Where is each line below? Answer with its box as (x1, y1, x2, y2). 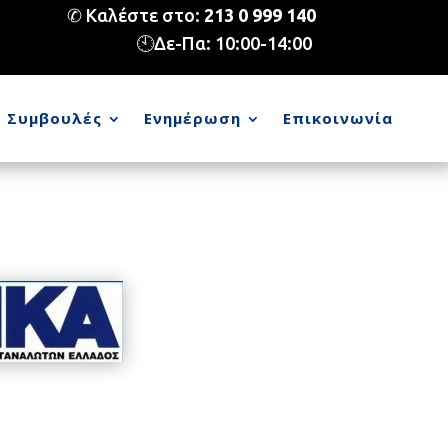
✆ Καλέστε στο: (66, 5, 204, 25)
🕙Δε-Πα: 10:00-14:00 (135, 33, 316, 53)
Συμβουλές (7, 108, 102, 128)
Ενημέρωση (144, 108, 241, 128)
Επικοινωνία (283, 108, 393, 128)
